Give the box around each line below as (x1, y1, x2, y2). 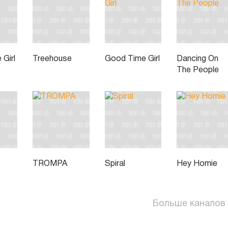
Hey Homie (177, 160, 218, 167)
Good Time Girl (104, 55, 160, 63)
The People (177, 67, 219, 74)
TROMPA (32, 160, 67, 167)
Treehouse (32, 55, 72, 63)
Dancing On (177, 55, 219, 63)
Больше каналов (153, 199, 225, 208)
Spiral (104, 160, 125, 167)
